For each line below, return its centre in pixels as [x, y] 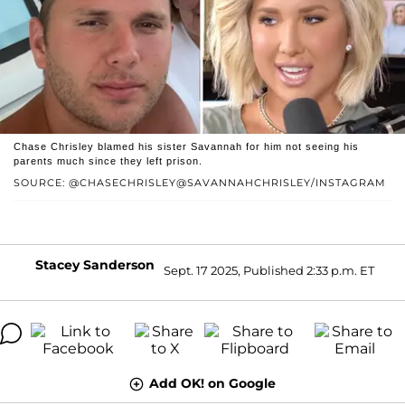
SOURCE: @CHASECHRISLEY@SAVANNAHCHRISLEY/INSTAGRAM [200, 182]
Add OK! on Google [212, 383]
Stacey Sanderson [94, 264]
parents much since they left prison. [108, 160]
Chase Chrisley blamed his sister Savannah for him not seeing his [186, 146]
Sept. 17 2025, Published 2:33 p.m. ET [268, 271]
